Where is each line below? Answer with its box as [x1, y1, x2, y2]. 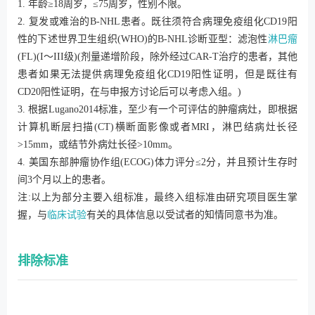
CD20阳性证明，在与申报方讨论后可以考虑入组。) [18, 86, 241, 98]
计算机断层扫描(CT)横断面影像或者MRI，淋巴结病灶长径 [18, 122, 297, 133]
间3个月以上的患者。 [18, 174, 111, 186]
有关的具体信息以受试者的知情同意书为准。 [86, 210, 283, 221]
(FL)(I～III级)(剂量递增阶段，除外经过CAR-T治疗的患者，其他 [18, 51, 297, 63]
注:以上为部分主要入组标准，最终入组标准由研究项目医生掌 [18, 192, 297, 203]
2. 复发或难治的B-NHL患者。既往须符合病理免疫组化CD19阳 [18, 16, 297, 27]
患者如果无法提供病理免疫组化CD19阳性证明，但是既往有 [18, 69, 297, 80]
